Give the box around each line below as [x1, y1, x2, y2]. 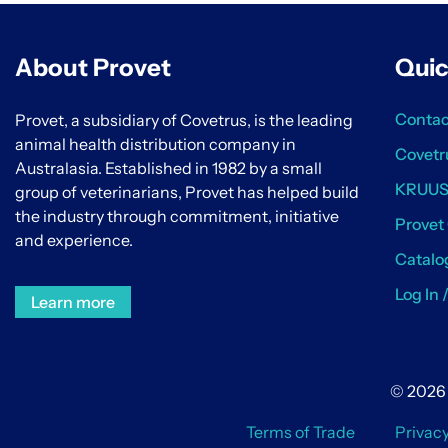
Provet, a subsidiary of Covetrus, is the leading [15, 109, 353, 130]
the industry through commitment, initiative [15, 205, 339, 226]
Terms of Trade [246, 422, 355, 443]
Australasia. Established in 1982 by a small [15, 157, 322, 178]
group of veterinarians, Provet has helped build [15, 181, 359, 202]
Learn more [31, 292, 115, 313]
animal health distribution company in [15, 133, 296, 154]
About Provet [15, 52, 171, 82]
